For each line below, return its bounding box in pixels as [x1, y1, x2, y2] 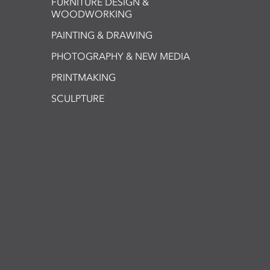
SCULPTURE [51, 92, 104, 105]
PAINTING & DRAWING [51, 29, 152, 42]
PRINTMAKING [51, 71, 116, 84]
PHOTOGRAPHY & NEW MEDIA [51, 50, 190, 63]
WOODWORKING [51, 8, 132, 20]
